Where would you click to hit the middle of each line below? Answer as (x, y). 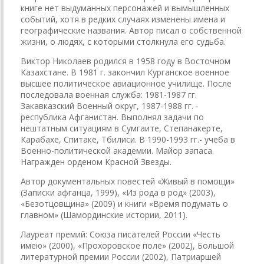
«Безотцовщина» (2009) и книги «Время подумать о (124, 203)
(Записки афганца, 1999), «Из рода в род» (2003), (118, 192)
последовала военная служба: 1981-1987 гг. (109, 94)
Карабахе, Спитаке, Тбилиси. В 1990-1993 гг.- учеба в (128, 139)
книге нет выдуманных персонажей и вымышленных (125, 8)
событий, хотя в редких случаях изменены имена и (123, 19)
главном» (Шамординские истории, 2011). (104, 214)
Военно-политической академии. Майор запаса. (117, 150)
